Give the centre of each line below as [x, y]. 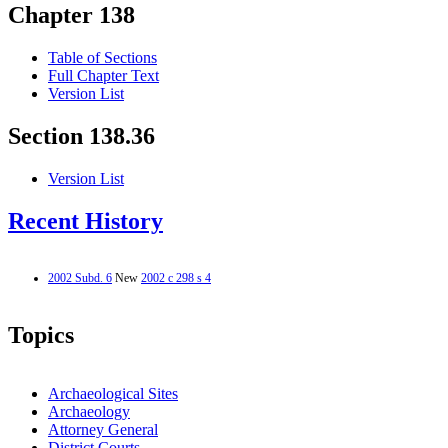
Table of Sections [102, 58]
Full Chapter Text [103, 76]
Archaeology [89, 411]
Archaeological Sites [113, 393]
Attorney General [103, 429]
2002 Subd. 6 [80, 277]
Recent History [85, 221]
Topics [41, 334]
